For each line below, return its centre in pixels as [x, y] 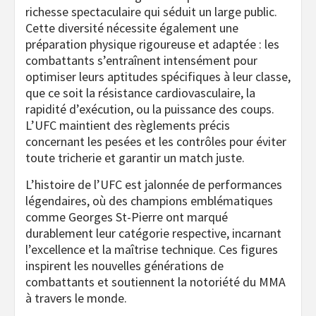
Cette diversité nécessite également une [132, 28]
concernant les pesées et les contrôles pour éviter [156, 141]
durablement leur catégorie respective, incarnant [153, 233]
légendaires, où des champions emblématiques [149, 200]
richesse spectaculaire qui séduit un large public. [151, 11]
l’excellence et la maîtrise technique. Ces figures [152, 249]
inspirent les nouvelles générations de [124, 265]
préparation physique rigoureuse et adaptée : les [152, 44]
